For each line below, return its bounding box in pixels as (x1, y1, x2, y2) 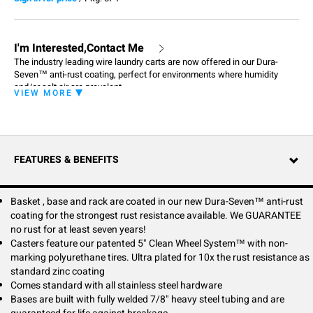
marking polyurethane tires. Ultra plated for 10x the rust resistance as (10, 250, 310, 265)
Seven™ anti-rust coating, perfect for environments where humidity (14, 68, 278, 81)
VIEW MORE (14, 87, 73, 99)
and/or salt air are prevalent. (14, 80, 124, 94)
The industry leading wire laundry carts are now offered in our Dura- (14, 55, 278, 68)
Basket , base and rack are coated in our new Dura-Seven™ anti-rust (10, 194, 303, 209)
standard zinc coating (10, 264, 105, 279)
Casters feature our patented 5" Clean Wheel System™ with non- (10, 236, 288, 251)
